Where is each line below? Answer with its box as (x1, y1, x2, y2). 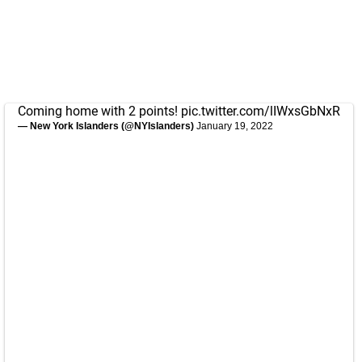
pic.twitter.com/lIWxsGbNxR (181, 103, 340, 119)
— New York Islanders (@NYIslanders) (18, 120, 196, 132)
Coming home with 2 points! (18, 103, 181, 119)
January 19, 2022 (196, 120, 273, 132)
